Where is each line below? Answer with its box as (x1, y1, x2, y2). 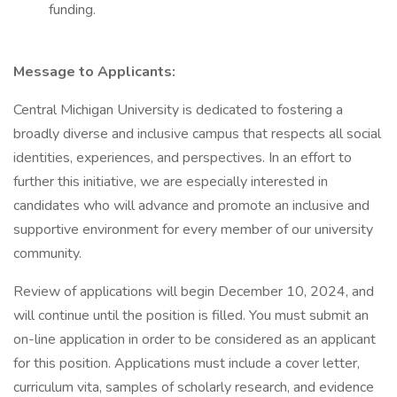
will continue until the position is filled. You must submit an (13, 306, 369, 325)
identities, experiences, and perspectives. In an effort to (13, 148, 352, 167)
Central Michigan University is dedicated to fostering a (13, 100, 343, 120)
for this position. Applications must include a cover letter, (13, 354, 360, 373)
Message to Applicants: (13, 62, 175, 82)
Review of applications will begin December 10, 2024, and (13, 282, 374, 301)
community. (13, 244, 82, 263)
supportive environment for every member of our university (13, 220, 373, 239)
